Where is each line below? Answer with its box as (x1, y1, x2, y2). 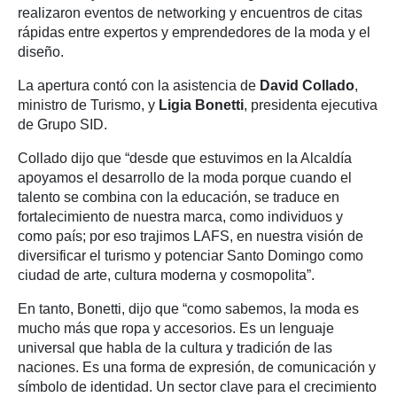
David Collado (260, 78, 354, 94)
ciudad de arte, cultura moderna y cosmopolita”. (18, 268, 315, 284)
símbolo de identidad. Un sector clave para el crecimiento (18, 379, 377, 395)
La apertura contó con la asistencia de (18, 78, 260, 94)
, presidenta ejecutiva (244, 97, 378, 113)
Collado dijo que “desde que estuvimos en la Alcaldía (18, 151, 352, 167)
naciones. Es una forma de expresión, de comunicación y (18, 360, 376, 376)
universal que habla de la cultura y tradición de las (18, 340, 332, 356)
